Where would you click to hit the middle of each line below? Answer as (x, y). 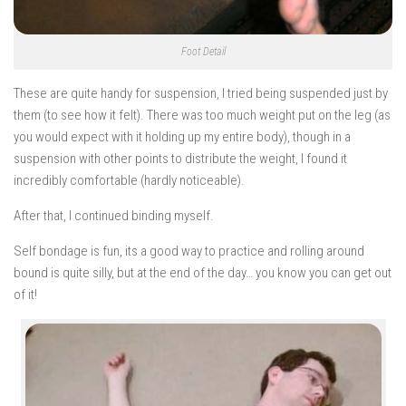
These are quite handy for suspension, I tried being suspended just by (201, 93)
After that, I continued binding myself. (114, 216)
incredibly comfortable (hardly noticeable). (129, 180)
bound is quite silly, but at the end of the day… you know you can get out (203, 273)
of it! (25, 295)
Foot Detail (203, 52)
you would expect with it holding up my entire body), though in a (182, 137)
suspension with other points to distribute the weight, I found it (180, 159)
